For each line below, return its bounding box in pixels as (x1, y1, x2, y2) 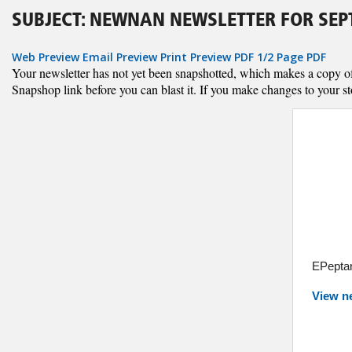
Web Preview (12, 49, 79, 64)
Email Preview (82, 49, 157, 64)
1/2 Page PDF (257, 49, 326, 64)
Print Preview (160, 49, 231, 64)
